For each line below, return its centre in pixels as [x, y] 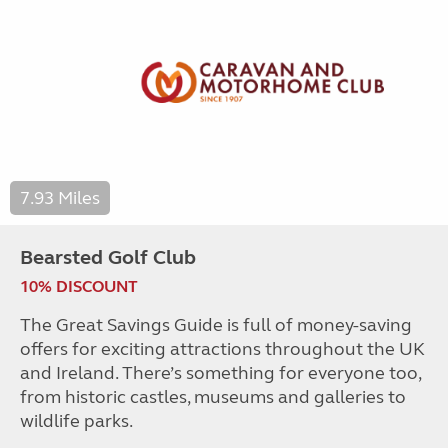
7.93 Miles [60, 197]
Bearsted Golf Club [108, 257]
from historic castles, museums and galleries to [213, 396]
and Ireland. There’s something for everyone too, [220, 372]
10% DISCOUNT [79, 286]
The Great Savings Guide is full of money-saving [216, 324]
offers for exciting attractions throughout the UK [222, 348]
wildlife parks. [76, 420]
